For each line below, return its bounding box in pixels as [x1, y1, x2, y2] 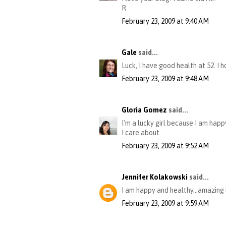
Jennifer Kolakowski [122, 173, 188, 182]
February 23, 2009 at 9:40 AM [122, 17, 209, 26]
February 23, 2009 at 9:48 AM [122, 75, 209, 83]
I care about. [122, 129, 161, 137]
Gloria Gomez [122, 106, 167, 115]
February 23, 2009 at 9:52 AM [122, 142, 209, 150]
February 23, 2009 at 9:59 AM [122, 199, 209, 208]
